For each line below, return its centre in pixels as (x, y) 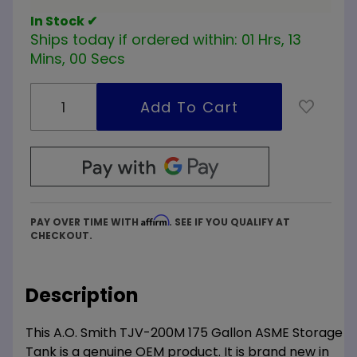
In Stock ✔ (64, 22)
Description (82, 296)
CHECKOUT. (61, 236)
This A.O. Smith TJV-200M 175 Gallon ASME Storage (184, 333)
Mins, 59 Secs (78, 59)
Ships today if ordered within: (134, 40)
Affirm (155, 221)
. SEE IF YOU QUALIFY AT (229, 222)
